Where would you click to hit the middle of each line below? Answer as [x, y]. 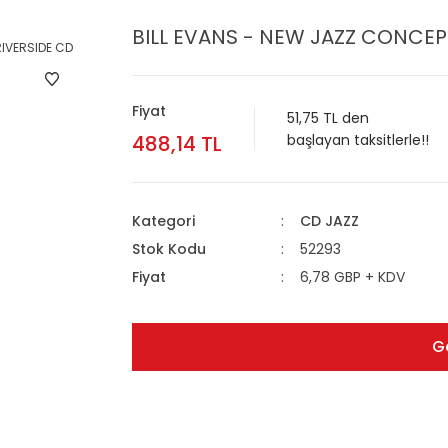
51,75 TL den [328, 118]
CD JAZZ [329, 221]
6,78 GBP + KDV [352, 277]
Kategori [163, 221]
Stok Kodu [169, 249]
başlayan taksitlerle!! [358, 140]
